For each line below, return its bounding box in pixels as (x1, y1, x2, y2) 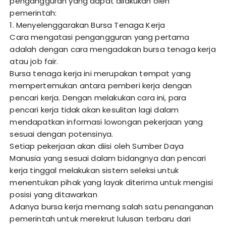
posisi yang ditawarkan (10, 189, 97, 200)
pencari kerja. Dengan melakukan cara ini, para (10, 92, 187, 103)
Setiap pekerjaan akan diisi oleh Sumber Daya (10, 140, 184, 151)
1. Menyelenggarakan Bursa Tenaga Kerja (10, 19, 165, 30)
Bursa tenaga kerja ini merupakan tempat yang (10, 68, 191, 79)
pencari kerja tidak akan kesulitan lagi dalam (10, 104, 179, 115)
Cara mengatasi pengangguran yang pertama (10, 31, 190, 42)
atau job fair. (10, 55, 59, 67)
